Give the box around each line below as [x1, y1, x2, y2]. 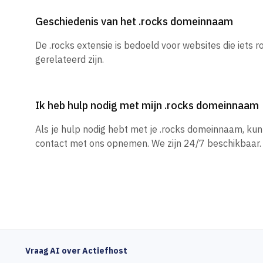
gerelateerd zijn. [35, 53, 104, 65]
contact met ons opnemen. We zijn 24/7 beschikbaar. [35, 137, 261, 149]
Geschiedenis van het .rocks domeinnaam [35, 15, 233, 28]
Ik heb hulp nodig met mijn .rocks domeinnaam [35, 99, 259, 112]
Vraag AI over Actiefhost [25, 245, 127, 256]
